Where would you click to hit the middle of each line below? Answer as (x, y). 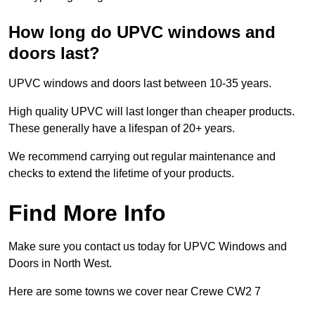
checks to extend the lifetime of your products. (121, 174)
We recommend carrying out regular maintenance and (142, 157)
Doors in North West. (60, 264)
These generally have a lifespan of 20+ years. (122, 129)
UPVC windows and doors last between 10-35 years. (140, 84)
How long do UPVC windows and (142, 32)
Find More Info (87, 213)
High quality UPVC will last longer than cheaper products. (152, 112)
